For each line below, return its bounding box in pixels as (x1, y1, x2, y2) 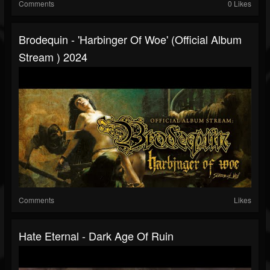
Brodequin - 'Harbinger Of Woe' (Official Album (19, 31, 242, 48)
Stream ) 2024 (19, 49, 87, 65)
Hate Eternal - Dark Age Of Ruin (19, 228, 174, 244)
